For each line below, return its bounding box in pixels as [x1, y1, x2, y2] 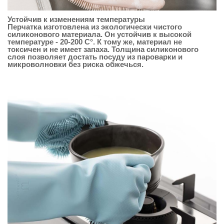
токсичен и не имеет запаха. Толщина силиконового [7, 45, 198, 54]
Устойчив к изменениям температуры [7, 15, 145, 24]
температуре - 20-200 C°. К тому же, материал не [7, 37, 182, 46]
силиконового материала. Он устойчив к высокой [7, 30, 191, 39]
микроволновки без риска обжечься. [7, 60, 145, 69]
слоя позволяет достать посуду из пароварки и [7, 52, 182, 61]
